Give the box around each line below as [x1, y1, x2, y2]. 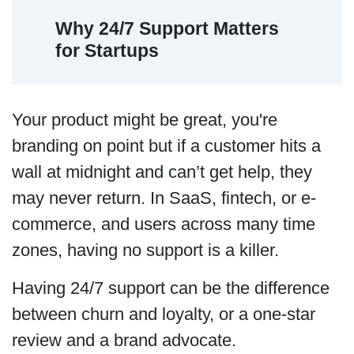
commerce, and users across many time [11, 214, 315, 235]
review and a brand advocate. [11, 330, 246, 350]
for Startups [55, 40, 160, 61]
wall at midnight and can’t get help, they [11, 162, 312, 183]
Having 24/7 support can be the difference [11, 277, 330, 298]
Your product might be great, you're [11, 110, 277, 130]
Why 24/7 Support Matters [55, 17, 280, 39]
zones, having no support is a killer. [11, 240, 288, 261]
